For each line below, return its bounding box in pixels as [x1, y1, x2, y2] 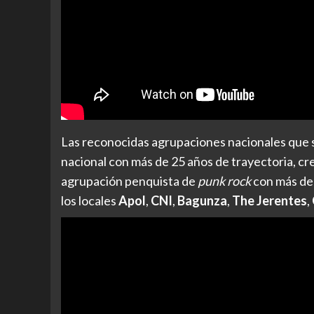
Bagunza [177, 193, 227, 209]
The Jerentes [232, 193, 307, 209]
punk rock [198, 173, 251, 189]
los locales [61, 193, 118, 209]
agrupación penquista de [61, 173, 198, 189]
